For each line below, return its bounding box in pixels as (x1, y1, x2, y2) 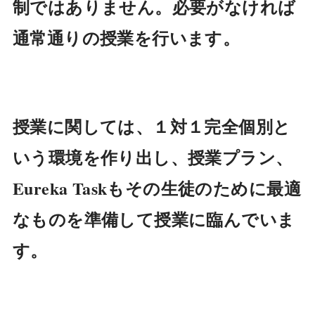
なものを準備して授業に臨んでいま (12, 207, 295, 232)
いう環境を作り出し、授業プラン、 (12, 145, 293, 170)
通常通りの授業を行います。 (12, 25, 240, 51)
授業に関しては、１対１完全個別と (12, 114, 291, 139)
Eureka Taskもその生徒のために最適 (12, 176, 301, 201)
